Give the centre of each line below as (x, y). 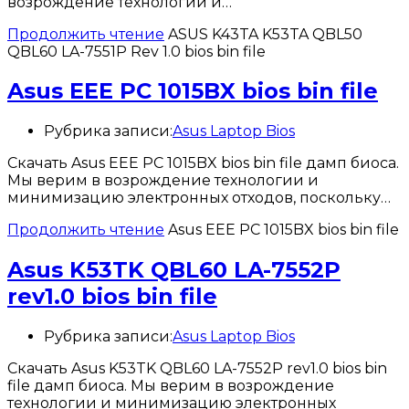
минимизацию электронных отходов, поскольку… (199, 198)
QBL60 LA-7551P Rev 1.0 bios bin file (136, 51)
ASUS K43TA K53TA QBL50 (265, 34)
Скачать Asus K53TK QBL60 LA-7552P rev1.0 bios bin (197, 369)
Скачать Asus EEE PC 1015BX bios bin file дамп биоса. (203, 163)
